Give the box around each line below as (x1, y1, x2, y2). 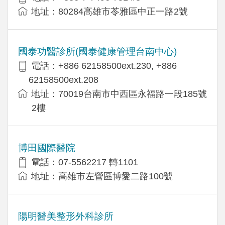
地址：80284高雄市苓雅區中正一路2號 (31, 6, 188, 17)
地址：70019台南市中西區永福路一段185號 (31, 88, 207, 99)
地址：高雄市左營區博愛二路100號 (31, 171, 173, 181)
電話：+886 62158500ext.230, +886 (31, 60, 177, 71)
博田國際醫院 (18, 142, 75, 153)
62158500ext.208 (29, 74, 98, 85)
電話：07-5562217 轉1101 (31, 157, 138, 167)
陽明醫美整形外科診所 (18, 210, 114, 221)
